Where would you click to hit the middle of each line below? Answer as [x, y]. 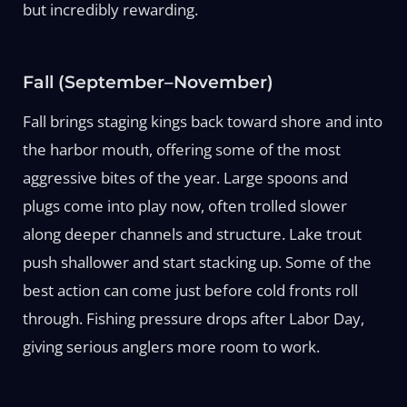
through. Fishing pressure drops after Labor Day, [193, 318]
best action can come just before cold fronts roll [190, 290]
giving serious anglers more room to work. [171, 346]
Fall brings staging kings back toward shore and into [202, 121]
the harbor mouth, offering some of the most [181, 149]
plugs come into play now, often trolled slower [184, 205]
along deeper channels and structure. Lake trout [192, 233]
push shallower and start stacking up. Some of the [197, 262]
